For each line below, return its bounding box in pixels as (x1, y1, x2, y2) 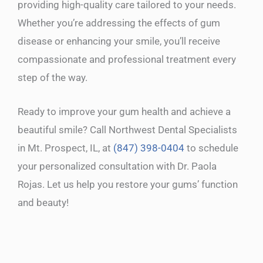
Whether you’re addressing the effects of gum (18, 16, 220, 29)
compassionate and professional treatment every (18, 53, 236, 65)
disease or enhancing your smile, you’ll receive (18, 35, 220, 47)
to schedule (184, 141, 238, 154)
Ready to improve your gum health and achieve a (18, 105, 231, 117)
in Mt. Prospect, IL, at (18, 141, 113, 154)
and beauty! (18, 196, 69, 208)
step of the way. (18, 71, 87, 83)
